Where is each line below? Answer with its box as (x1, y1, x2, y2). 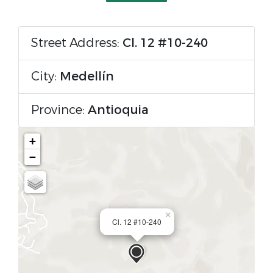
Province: (31, 102, 88, 118)
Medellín (60, 68, 114, 85)
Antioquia (88, 102, 149, 118)
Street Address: (31, 35, 122, 51)
